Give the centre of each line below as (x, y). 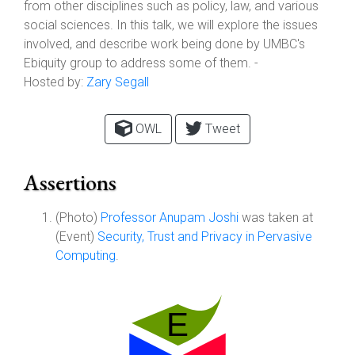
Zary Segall (118, 82)
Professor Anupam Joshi (170, 218)
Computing (86, 256)
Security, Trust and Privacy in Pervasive (205, 237)
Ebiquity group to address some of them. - (141, 63)
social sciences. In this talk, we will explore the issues (171, 25)
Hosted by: (53, 82)
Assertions (70, 182)
